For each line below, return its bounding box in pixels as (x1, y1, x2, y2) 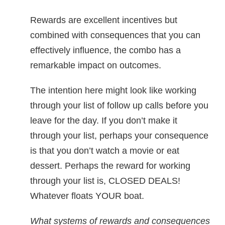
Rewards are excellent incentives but (30, 15, 177, 25)
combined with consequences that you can (30, 30, 200, 40)
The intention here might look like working (30, 85, 196, 95)
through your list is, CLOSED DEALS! (30, 176, 180, 186)
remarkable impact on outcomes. (30, 60, 161, 70)
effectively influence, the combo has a (30, 45, 181, 55)
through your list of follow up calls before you (30, 100, 208, 110)
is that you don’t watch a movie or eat (30, 146, 179, 156)
